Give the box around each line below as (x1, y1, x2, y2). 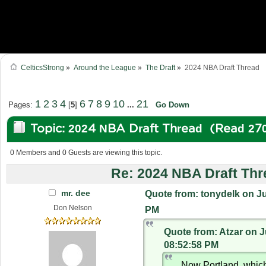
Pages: (8, 100, 35, 110)
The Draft (145, 64, 176, 72)
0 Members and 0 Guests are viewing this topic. (10, 148, 163, 157)
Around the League (73, 64, 136, 72)
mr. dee (61, 188, 90, 198)
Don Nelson (53, 204, 92, 213)
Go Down (155, 100, 189, 110)
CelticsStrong (20, 64, 64, 72)
